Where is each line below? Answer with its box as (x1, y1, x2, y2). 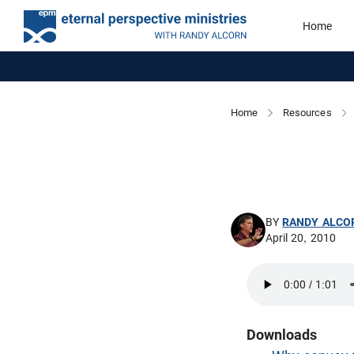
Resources (283, 107, 332, 119)
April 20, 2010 (265, 232, 336, 245)
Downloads (247, 326, 317, 344)
